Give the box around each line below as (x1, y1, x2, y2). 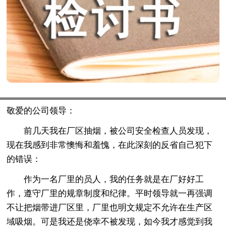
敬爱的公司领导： (7, 105, 76, 116)
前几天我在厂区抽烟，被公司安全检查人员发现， (7, 126, 213, 136)
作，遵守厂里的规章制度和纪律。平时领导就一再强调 (7, 188, 213, 198)
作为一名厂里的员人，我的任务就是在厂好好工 (7, 174, 204, 184)
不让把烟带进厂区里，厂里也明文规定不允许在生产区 (7, 202, 213, 212)
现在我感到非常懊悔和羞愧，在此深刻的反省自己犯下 (7, 140, 213, 150)
